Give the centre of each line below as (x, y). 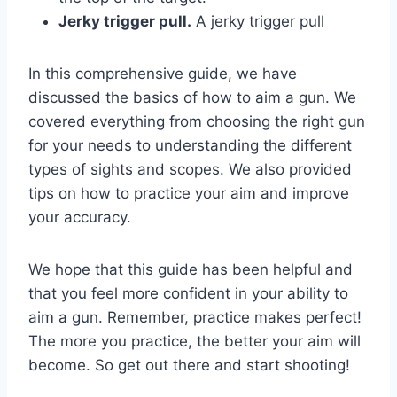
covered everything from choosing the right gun (197, 121)
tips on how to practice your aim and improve (189, 193)
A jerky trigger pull (258, 21)
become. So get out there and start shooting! (189, 365)
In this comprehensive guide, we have (163, 73)
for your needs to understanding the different (190, 145)
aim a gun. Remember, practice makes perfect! (195, 317)
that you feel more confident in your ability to (188, 293)
